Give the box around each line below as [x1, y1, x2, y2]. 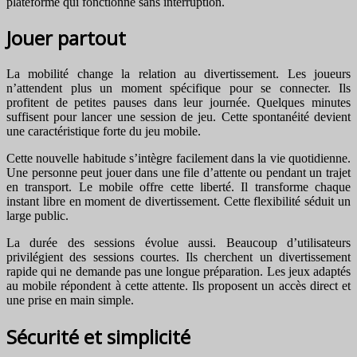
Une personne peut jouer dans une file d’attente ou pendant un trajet [6, 166, 351, 180]
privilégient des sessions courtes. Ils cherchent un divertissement [6, 250, 351, 265]
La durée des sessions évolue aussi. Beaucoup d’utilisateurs [6, 236, 351, 250]
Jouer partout [6, 25, 135, 52]
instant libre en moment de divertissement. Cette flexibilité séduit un [6, 194, 351, 209]
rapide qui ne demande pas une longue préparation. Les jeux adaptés [6, 265, 351, 279]
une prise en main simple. [6, 293, 134, 308]
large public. [6, 209, 69, 223]
